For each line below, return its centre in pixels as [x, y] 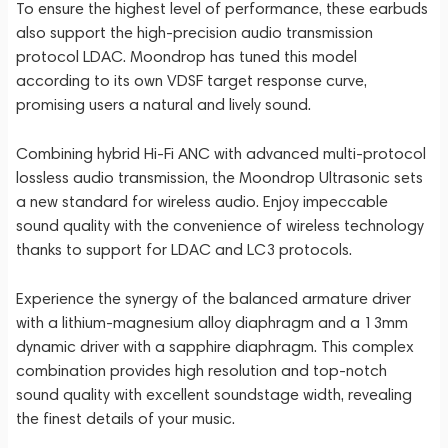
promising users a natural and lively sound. [163, 104]
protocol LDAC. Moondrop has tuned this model [186, 56]
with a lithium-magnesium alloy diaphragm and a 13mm [212, 322]
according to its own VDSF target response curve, [191, 80]
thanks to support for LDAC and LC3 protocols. [184, 249]
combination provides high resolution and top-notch [201, 370]
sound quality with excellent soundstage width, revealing [214, 394]
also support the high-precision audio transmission [194, 32]
